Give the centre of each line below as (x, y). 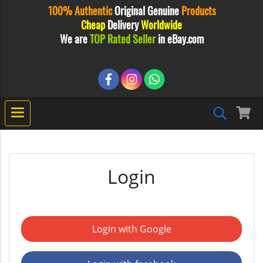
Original (129, 11)
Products (198, 11)
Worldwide (161, 25)
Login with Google (131, 229)
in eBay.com (179, 39)
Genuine (163, 11)
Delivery (123, 25)
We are (75, 39)
